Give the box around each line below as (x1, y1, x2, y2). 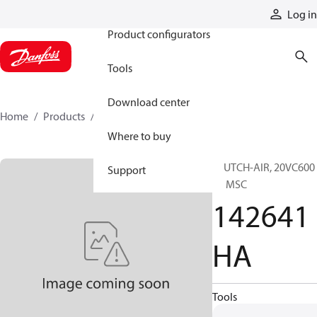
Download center (108, 95, 190, 109)
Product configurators (108, 27, 210, 41)
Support (108, 163, 146, 177)
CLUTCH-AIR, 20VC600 (212, 160, 315, 174)
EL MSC (212, 177, 247, 191)
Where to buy (108, 129, 171, 143)
